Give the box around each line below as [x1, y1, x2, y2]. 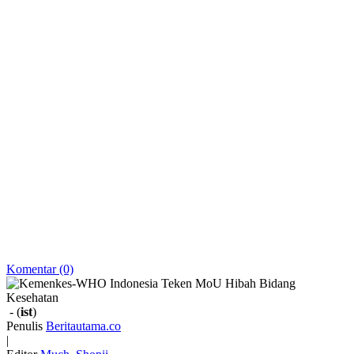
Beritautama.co [46, 319, 121, 333]
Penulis [6, 319, 43, 333]
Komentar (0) [6, 262, 73, 277]
